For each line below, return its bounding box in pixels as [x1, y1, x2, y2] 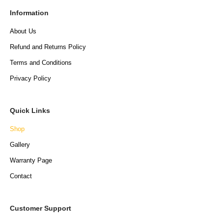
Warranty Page [10, 156, 52, 164]
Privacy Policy [10, 74, 51, 82]
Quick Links [10, 106, 50, 114]
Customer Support [10, 204, 71, 212]
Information [10, 8, 49, 17]
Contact [10, 172, 32, 180]
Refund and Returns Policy [10, 43, 86, 51]
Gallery [10, 140, 30, 148]
